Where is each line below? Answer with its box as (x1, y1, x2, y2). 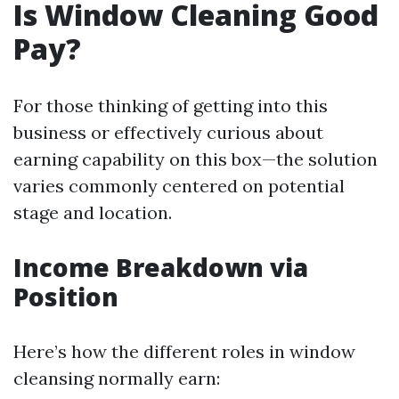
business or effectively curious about (13, 121, 323, 143)
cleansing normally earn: (13, 367, 220, 389)
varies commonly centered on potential (13, 175, 345, 197)
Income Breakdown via (13, 250, 308, 284)
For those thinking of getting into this (13, 94, 328, 117)
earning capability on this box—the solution (13, 148, 378, 170)
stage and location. (13, 201, 172, 224)
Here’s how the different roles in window (13, 340, 355, 362)
